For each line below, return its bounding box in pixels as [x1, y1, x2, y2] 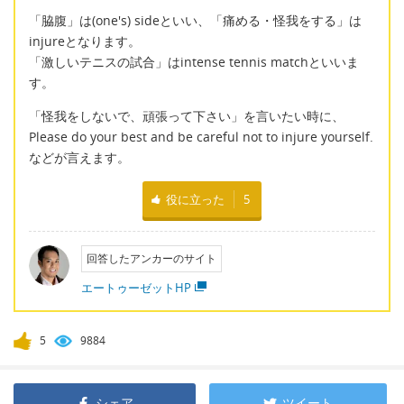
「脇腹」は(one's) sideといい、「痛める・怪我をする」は [29, 11, 362, 29]
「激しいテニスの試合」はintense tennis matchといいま [29, 52, 359, 70]
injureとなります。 [29, 32, 141, 50]
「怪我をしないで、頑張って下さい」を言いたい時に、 [29, 107, 344, 125]
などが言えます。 [29, 149, 130, 167]
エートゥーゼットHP [80, 279, 191, 296]
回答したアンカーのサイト [86, 251, 216, 265]
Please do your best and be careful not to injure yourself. [29, 128, 373, 146]
